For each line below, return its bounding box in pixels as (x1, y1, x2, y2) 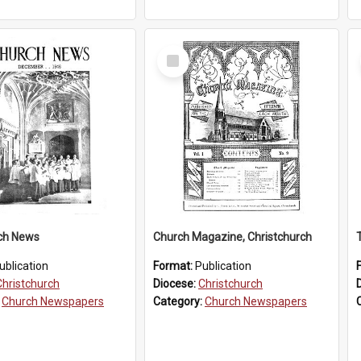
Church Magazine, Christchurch (153, 230, 312, 243)
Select (160, 44, 195, 59)
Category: (153, 295, 205, 308)
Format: (153, 259, 195, 272)
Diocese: (153, 277, 198, 290)
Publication (195, 259, 251, 272)
